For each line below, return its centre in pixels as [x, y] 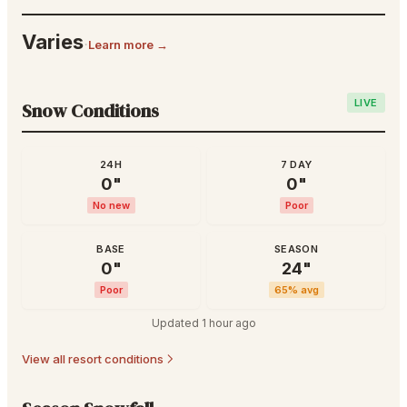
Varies [53, 42]
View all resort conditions [93, 358]
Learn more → [128, 45]
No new [111, 205]
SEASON [296, 248]
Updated [176, 323]
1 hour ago [228, 323]
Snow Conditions [90, 110]
